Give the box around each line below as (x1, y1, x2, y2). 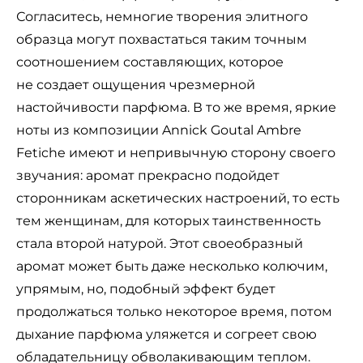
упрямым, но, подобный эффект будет (16, 281, 275, 297)
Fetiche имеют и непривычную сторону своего (16, 145, 335, 161)
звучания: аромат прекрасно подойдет (16, 168, 280, 184)
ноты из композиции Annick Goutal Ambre (16, 122, 301, 139)
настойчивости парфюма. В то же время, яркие (16, 100, 336, 116)
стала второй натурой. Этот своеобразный (16, 236, 303, 252)
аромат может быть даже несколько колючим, (16, 258, 327, 275)
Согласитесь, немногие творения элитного (16, 9, 308, 25)
